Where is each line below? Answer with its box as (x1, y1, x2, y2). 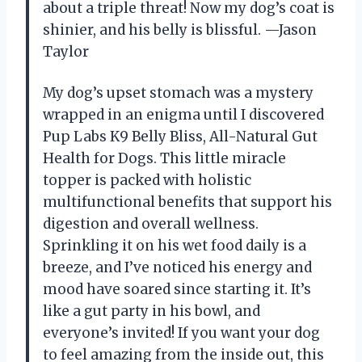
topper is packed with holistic (43, 170, 251, 189)
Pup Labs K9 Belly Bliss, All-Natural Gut (43, 127, 318, 145)
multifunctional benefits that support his (43, 192, 332, 211)
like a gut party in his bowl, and (43, 301, 260, 320)
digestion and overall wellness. (43, 214, 259, 233)
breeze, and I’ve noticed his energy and (43, 258, 312, 276)
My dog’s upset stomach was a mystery (43, 83, 314, 102)
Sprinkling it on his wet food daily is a (43, 236, 306, 255)
